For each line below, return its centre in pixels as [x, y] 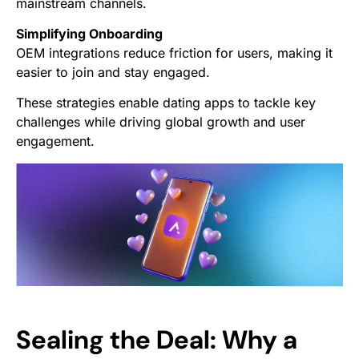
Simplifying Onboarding [89, 33]
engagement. [55, 141]
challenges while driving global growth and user [161, 121]
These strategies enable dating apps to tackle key [166, 102]
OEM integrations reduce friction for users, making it [174, 52]
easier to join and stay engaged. [113, 72]
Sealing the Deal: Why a [157, 339]
